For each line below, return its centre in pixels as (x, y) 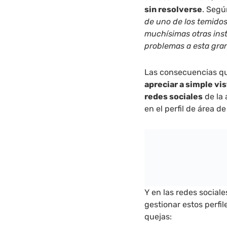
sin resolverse (174, 9)
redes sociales (174, 96)
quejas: (158, 216)
